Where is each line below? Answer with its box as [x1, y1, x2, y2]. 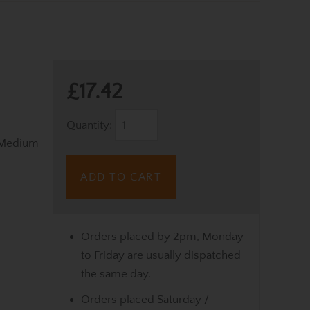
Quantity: [66, 118, 115, 131]
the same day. [81, 267, 151, 280]
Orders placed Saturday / [81, 293, 209, 306]
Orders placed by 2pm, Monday [81, 230, 244, 243]
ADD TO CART [80, 170, 162, 183]
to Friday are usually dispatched [81, 248, 241, 262]
